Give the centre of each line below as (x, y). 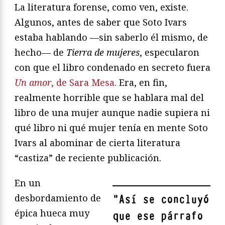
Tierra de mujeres (103, 52)
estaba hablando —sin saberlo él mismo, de (111, 37)
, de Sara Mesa (83, 82)
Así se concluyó (164, 199)
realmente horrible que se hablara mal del (109, 97)
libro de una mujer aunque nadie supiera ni (112, 112)
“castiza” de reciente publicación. (88, 157)
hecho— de (40, 52)
